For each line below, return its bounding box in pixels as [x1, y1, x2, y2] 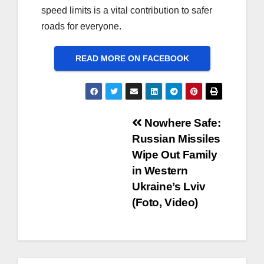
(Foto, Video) [132, 196, 199, 209]
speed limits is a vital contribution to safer [41, 5, 212, 16]
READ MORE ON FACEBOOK [75, 54, 189, 64]
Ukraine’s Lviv [132, 180, 206, 193]
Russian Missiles [132, 133, 220, 146]
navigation [41, 140, 136, 163]
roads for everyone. [41, 21, 121, 32]
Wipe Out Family [132, 148, 217, 161]
